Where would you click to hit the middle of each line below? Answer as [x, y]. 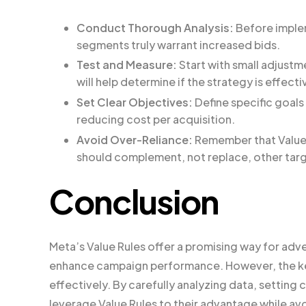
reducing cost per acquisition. [156, 120]
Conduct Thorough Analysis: [155, 27]
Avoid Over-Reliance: [135, 139]
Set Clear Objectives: [135, 102]
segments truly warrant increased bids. [178, 44]
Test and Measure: [127, 65]
